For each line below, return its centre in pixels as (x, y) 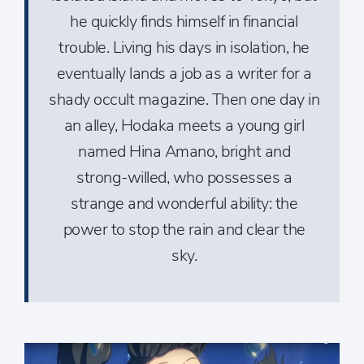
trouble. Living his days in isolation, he (184, 48)
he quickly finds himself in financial (184, 22)
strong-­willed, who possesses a (184, 178)
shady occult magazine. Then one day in (184, 100)
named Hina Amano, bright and (184, 152)
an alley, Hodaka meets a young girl (184, 126)
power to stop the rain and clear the (184, 230)
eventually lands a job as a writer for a (184, 74)
